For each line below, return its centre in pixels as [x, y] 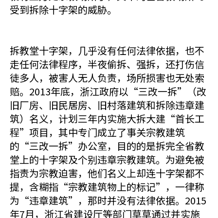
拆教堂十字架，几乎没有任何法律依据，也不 [107, 50]
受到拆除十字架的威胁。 [63, 9]
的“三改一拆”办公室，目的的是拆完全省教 [107, 146]
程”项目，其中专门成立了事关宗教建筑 [97, 132]
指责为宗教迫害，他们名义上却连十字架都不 [107, 173]
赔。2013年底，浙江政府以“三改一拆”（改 [108, 91]
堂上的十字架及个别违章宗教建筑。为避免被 [107, 159]
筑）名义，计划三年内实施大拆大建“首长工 [107, 118]
